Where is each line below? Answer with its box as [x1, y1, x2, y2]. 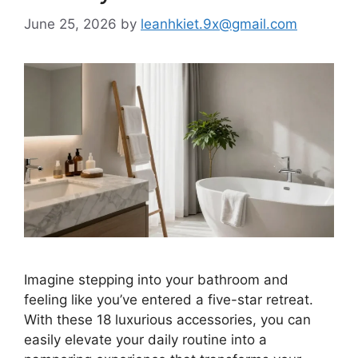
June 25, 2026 [24, 15, 117, 32]
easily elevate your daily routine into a [24, 332, 267, 348]
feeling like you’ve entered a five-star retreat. [24, 292, 313, 308]
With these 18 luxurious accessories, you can [24, 312, 311, 328]
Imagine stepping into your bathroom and [24, 272, 288, 288]
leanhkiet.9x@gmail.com [141, 15, 297, 32]
